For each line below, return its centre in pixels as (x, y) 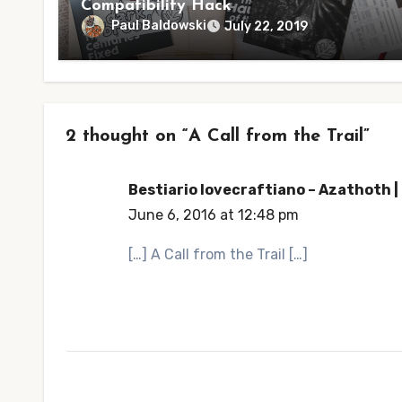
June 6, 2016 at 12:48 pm (214, 215)
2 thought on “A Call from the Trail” (218, 136)
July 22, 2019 (266, 26)
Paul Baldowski (159, 26)
